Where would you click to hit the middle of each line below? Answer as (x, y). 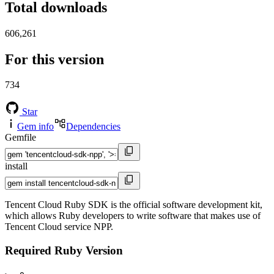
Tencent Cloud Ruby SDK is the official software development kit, (134, 205)
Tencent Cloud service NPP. (59, 227)
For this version (54, 59)
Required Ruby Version (64, 251)
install (16, 166)
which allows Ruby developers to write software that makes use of (133, 216)
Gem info (35, 127)
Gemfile (20, 138)
